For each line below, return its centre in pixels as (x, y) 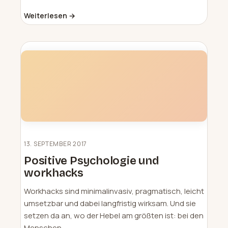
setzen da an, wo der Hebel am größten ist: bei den (114, 215)
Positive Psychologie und (92, 161)
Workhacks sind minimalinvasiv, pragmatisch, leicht (114, 191)
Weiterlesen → (50, 16)
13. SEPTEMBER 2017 (55, 144)
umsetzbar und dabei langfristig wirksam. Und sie (110, 203)
